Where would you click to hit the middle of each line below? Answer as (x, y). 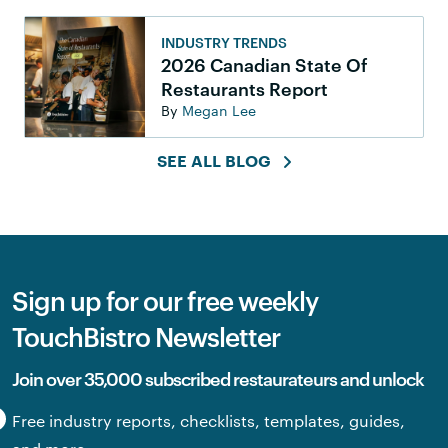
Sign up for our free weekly (165, 300)
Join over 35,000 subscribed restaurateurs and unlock (218, 378)
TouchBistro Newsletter (146, 336)
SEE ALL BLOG (214, 162)
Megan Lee (219, 110)
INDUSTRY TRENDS (224, 42)
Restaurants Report (244, 88)
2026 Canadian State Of (264, 64)
